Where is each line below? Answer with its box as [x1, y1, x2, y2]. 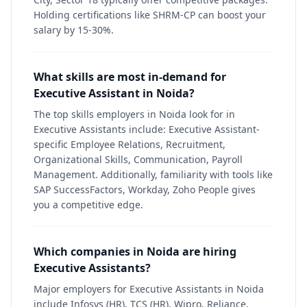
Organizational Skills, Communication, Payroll [34, 153, 243, 166]
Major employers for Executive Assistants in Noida [34, 282, 264, 295]
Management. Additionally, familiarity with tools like [34, 168, 273, 181]
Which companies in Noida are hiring [34, 244, 236, 259]
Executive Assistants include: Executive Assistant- [34, 123, 260, 136]
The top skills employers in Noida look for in [34, 108, 235, 121]
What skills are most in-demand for [34, 69, 226, 84]
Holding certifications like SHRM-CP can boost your [34, 8, 266, 21]
